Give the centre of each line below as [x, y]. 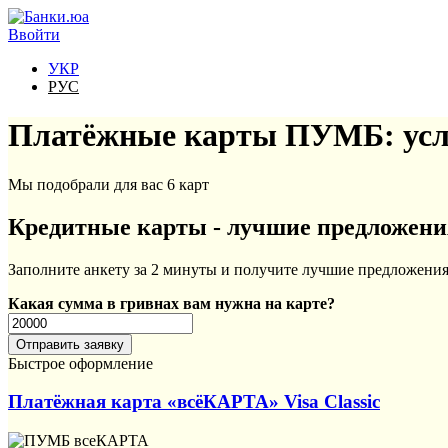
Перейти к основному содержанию [128, 16]
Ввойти [34, 34]
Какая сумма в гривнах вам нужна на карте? [171, 303]
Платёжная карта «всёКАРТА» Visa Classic [194, 402]
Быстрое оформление [80, 363]
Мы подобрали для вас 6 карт [108, 184]
